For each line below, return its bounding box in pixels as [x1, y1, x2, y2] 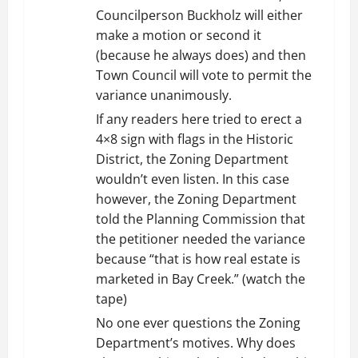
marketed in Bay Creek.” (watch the [96, 270, 305, 288]
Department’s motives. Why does [96, 334, 296, 352]
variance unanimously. [96, 86, 232, 104]
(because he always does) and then [96, 46, 306, 64]
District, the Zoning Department [96, 150, 288, 168]
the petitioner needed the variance [96, 230, 305, 248]
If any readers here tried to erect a [96, 110, 302, 128]
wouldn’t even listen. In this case [96, 170, 289, 188]
